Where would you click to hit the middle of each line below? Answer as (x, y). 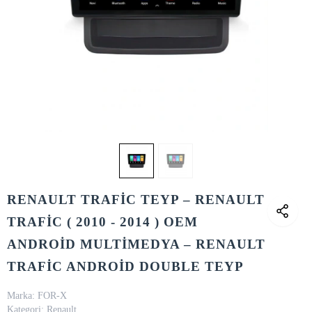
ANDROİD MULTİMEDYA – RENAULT (136, 244)
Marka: (21, 296)
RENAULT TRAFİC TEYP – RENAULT (136, 200)
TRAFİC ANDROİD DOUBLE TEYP (125, 266)
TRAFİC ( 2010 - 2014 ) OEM (102, 222)
